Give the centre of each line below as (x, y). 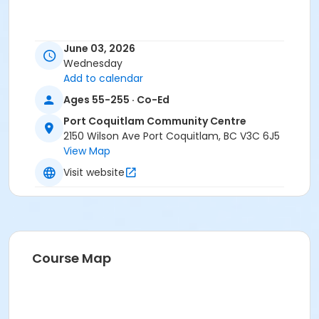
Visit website (94, 172)
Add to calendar (103, 79)
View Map (87, 151)
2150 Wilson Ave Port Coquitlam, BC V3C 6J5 (172, 136)
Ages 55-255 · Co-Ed (116, 99)
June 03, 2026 (99, 49)
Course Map (72, 258)
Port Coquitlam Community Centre (155, 121)
